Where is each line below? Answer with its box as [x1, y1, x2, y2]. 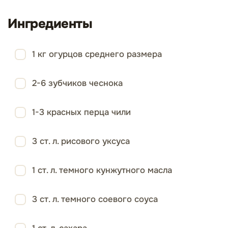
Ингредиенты [8, 15, 93, 32]
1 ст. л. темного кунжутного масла [32, 165, 172, 176]
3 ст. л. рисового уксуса [32, 136, 130, 147]
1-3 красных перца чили [32, 107, 131, 118]
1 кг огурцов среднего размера [32, 49, 162, 60]
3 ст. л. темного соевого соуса [32, 194, 158, 205]
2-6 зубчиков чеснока [32, 78, 123, 89]
